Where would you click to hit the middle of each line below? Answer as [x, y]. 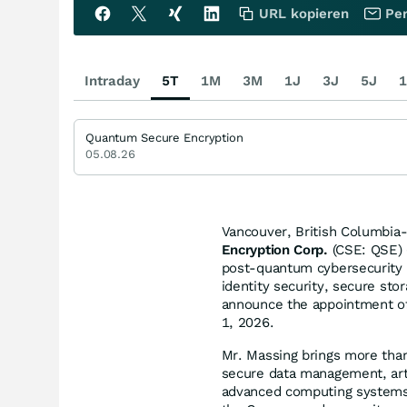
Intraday [112, 80]
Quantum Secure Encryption [164, 137]
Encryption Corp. [274, 249]
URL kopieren [304, 13]
